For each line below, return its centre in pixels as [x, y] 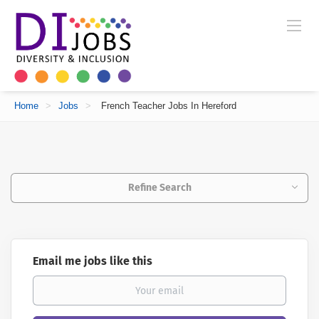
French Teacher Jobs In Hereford [167, 106]
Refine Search [159, 188]
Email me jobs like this [93, 261]
